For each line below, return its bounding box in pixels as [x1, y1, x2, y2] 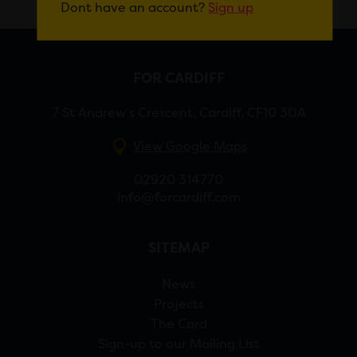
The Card [150, 316, 207, 333]
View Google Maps [132, 138, 247, 155]
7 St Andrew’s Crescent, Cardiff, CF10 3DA [51, 104, 306, 122]
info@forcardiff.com [116, 189, 241, 206]
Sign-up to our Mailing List [97, 335, 260, 353]
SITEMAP [147, 239, 210, 258]
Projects [153, 296, 204, 313]
